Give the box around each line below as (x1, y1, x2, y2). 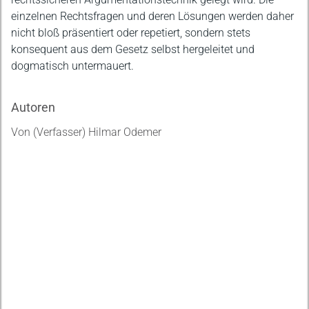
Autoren (11, 100, 55, 114)
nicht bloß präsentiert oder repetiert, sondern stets (11, 26, 250, 39)
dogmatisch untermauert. (11, 59, 134, 72)
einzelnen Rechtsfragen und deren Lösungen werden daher (11, 10, 294, 23)
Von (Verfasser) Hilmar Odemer (11, 126, 161, 139)
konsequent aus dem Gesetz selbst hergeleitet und (11, 43, 255, 56)
